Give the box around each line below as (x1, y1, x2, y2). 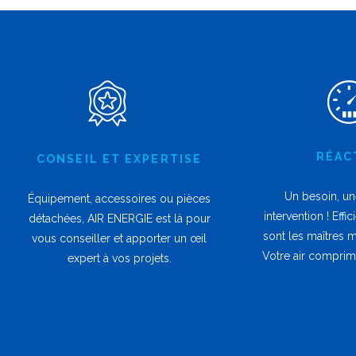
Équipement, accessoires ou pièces (28, 192, 211, 206)
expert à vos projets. (67, 252, 172, 265)
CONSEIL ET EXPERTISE (37, 153, 202, 166)
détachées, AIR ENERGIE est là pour (28, 212, 211, 226)
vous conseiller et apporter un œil (32, 232, 207, 246)
